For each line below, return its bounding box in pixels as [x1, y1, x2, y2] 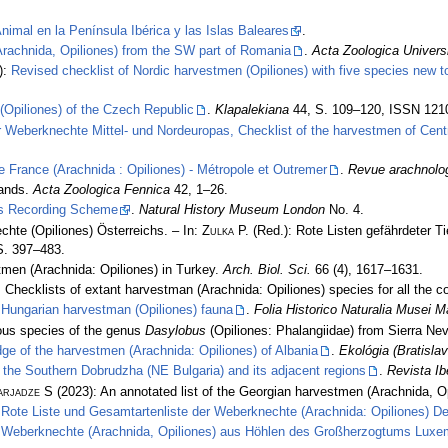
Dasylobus [144, 323, 206, 338]
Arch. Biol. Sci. [222, 262, 311, 277]
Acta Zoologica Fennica [32, 183, 170, 198]
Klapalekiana [214, 103, 289, 118]
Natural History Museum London [138, 203, 325, 218]
